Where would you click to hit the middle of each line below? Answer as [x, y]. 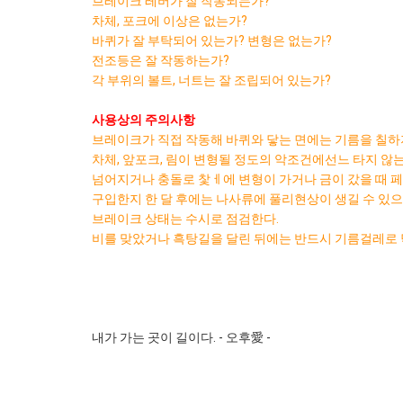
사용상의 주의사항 [143, 120]
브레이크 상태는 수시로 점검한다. [185, 219]
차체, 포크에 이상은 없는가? [170, 21]
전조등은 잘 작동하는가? [161, 60]
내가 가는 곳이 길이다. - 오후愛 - [181, 337]
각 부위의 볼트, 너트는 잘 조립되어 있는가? [211, 80]
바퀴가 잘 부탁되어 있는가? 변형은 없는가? [212, 40]
